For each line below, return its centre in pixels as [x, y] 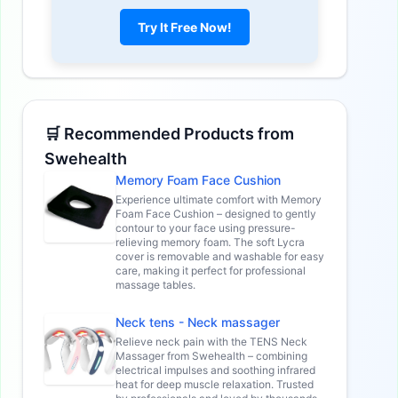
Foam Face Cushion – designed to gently [216, 214]
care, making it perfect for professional [211, 271]
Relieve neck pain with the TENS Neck [211, 342]
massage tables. [155, 285]
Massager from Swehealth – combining [211, 356]
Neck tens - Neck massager [198, 322]
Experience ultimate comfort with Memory [219, 200]
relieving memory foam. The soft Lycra [210, 243]
